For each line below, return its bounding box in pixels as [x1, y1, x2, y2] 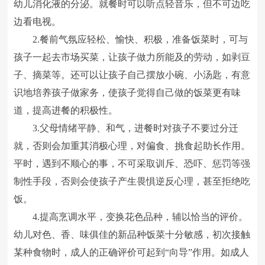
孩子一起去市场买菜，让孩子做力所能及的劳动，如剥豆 [14, 52, 251, 62]
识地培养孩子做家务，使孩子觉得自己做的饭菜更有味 [14, 88, 241, 98]
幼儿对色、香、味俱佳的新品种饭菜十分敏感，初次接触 [14, 230, 251, 240]
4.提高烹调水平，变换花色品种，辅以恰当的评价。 [14, 212, 248, 222]
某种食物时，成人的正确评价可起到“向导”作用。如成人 [14, 247, 250, 257]
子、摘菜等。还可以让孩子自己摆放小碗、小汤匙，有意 [14, 70, 251, 80]
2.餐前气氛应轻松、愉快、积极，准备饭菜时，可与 [14, 34, 248, 44]
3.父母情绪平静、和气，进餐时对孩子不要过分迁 [14, 123, 239, 133]
